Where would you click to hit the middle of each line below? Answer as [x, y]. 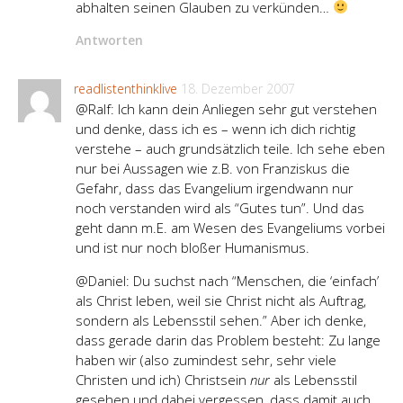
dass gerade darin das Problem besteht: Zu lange [228, 340]
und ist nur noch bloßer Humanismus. [193, 247]
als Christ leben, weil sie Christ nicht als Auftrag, [221, 300]
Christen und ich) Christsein [163, 379]
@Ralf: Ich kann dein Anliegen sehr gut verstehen [226, 108]
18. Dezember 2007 [238, 88]
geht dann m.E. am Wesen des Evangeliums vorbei [230, 227]
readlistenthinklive [125, 88]
